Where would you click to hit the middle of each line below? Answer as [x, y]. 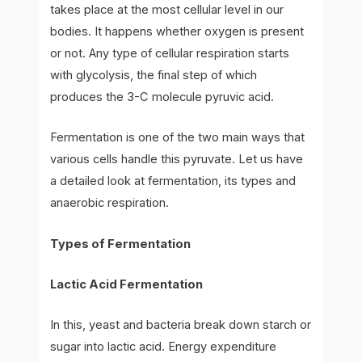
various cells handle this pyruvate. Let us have [177, 160]
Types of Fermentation [121, 244]
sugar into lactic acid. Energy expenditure [164, 347]
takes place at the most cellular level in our [167, 9]
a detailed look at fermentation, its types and [173, 181]
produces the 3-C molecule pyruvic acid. [162, 97]
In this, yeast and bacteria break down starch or [181, 325]
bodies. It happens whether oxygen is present [177, 31]
